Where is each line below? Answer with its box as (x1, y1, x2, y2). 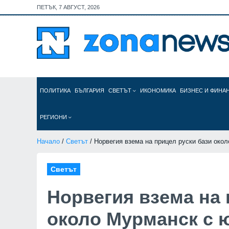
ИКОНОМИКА (140, 87, 176, 94)
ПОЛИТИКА (40, 87, 71, 94)
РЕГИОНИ (40, 114, 68, 120)
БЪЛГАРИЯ (75, 87, 104, 94)
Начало (37, 138, 60, 145)
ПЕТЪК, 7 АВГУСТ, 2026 (37, 4, 100, 10)
